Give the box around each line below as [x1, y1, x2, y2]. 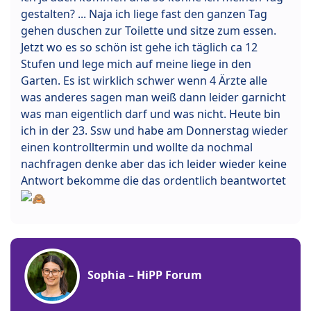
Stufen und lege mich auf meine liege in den [21, 56, 251, 72]
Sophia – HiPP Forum [87, 267, 202, 283]
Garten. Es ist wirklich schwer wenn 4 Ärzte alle [21, 73, 267, 89]
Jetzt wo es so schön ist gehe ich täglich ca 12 [21, 40, 258, 56]
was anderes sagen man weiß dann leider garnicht [21, 90, 286, 106]
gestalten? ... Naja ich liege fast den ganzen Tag [21, 6, 267, 22]
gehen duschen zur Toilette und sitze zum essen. [21, 23, 276, 39]
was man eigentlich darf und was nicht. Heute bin [21, 106, 280, 122]
